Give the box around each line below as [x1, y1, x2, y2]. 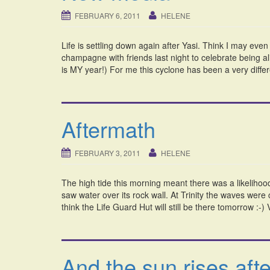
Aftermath [61, 113, 155, 145]
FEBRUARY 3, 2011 [75, 148, 140, 159]
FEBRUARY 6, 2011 [75, 10, 140, 21]
